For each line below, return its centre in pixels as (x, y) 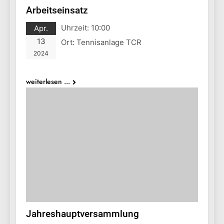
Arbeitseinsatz (57, 10)
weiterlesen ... (48, 82)
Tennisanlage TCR (109, 42)
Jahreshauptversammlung (82, 213)
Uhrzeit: (76, 28)
